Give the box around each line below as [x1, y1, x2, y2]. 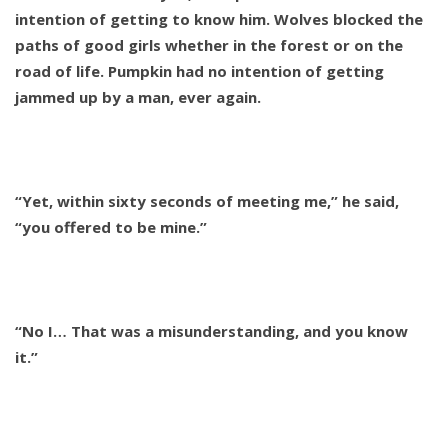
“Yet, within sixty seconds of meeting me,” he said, [15, 191, 399, 212]
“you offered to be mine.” [15, 217, 207, 238]
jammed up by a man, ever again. [15, 87, 261, 108]
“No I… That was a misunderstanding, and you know [15, 321, 408, 342]
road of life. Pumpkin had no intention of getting [15, 61, 384, 82]
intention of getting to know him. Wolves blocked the [15, 9, 423, 30]
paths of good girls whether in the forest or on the [15, 35, 403, 56]
